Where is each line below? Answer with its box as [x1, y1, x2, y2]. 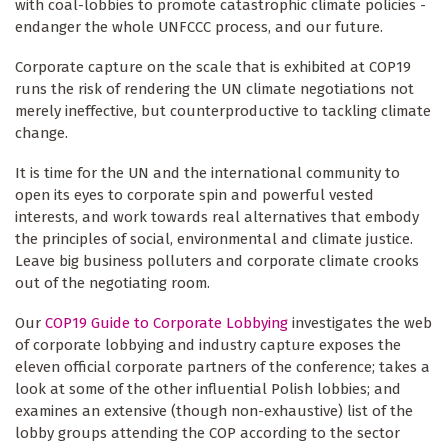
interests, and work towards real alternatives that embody [15, 207, 419, 226]
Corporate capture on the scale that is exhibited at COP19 [15, 57, 411, 76]
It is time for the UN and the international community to [15, 163, 400, 182]
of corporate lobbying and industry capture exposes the [15, 335, 401, 354]
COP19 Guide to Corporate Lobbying [45, 313, 288, 332]
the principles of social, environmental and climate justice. [15, 229, 413, 248]
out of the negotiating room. [15, 273, 210, 292]
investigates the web [288, 313, 432, 332]
